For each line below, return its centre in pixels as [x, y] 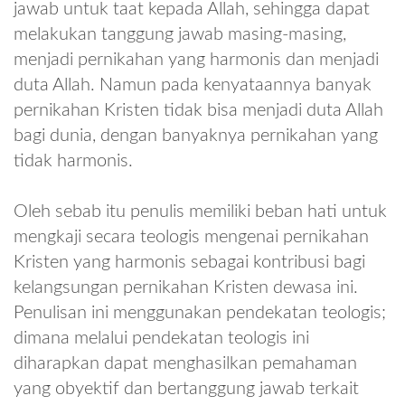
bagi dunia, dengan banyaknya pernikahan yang [196, 135]
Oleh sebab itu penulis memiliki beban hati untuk [200, 211]
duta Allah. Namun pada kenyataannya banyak [193, 85]
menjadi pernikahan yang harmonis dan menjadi [196, 59]
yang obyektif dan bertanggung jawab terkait [186, 388]
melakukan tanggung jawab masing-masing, [180, 34]
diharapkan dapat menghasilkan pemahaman [185, 363]
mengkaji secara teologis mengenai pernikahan [191, 236]
